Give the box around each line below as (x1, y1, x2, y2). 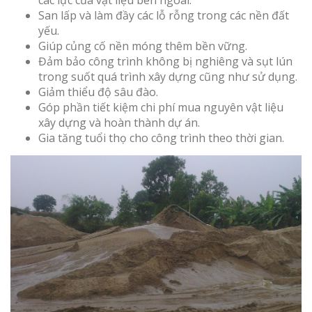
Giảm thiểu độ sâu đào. (38, 84, 158, 100)
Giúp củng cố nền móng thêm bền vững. (38, 38, 247, 54)
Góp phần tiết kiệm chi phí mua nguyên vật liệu (38, 100, 283, 116)
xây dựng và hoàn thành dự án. (38, 115, 200, 131)
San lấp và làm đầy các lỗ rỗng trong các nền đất (38, 8, 289, 24)
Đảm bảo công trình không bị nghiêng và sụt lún (38, 54, 292, 70)
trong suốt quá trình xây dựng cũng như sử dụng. (38, 69, 297, 85)
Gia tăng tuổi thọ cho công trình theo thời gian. (38, 130, 284, 146)
